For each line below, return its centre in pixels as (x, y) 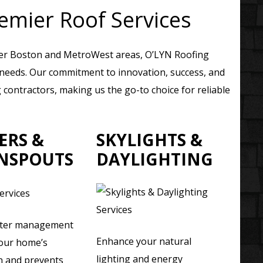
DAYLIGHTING (154, 159)
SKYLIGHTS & (149, 140)
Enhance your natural (144, 241)
